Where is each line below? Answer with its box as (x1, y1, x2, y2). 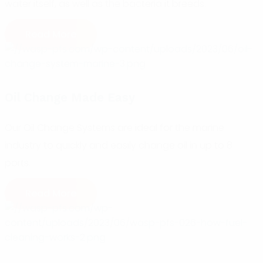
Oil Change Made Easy (5, 90, 135, 105)
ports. (5, 156, 31, 170)
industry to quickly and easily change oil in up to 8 (5, 139, 232, 153)
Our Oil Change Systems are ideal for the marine (5, 121, 224, 135)
